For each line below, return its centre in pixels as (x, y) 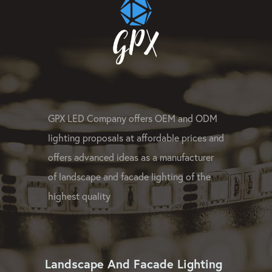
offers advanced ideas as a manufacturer (131, 157)
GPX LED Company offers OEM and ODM (133, 118)
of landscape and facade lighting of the (129, 176)
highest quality (79, 195)
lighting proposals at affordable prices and (136, 137)
